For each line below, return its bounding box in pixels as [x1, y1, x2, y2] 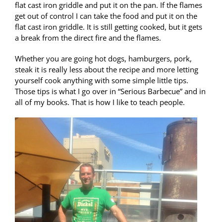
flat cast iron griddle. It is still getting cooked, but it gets [15, 22, 202, 32]
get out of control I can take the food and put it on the [15, 11, 197, 21]
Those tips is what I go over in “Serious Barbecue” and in [15, 86, 206, 97]
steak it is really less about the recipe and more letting [15, 64, 198, 75]
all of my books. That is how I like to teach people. [15, 97, 185, 108]
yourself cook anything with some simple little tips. [15, 75, 188, 86]
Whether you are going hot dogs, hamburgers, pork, [15, 54, 192, 64]
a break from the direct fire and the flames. [15, 33, 161, 43]
